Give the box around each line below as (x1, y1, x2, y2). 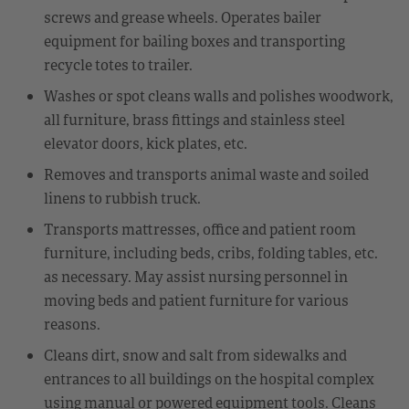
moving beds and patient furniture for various (44, 289, 349, 310)
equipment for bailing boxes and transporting (44, 30, 345, 51)
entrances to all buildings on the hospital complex (44, 368, 374, 389)
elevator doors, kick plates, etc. (44, 132, 247, 153)
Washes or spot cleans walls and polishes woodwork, (44, 85, 393, 106)
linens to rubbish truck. (44, 187, 201, 208)
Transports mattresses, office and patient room (44, 218, 356, 239)
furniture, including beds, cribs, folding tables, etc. (44, 242, 378, 263)
